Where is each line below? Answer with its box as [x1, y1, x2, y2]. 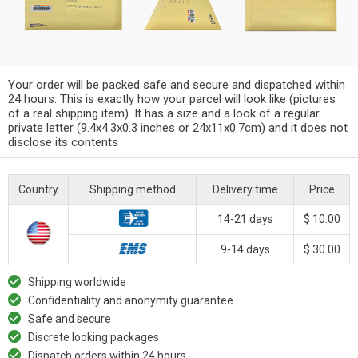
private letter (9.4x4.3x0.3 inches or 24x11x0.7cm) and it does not [8, 120, 348, 135]
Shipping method [89, 182, 176, 196]
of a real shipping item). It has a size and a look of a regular [8, 105, 320, 121]
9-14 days [220, 242, 270, 256]
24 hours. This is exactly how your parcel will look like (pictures [8, 91, 336, 106]
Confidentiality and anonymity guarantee [28, 293, 233, 307]
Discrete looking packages [28, 330, 159, 344]
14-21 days [217, 212, 273, 225]
